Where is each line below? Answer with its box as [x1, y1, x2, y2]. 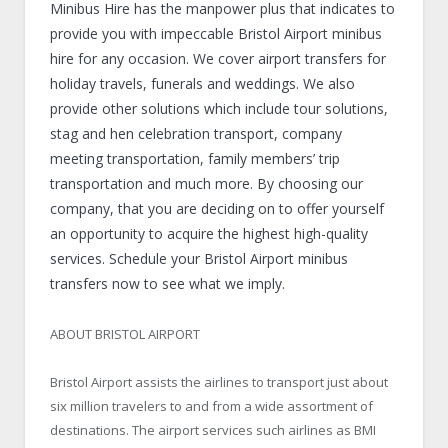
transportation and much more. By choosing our [50, 174, 363, 193]
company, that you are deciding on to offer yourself [50, 199, 384, 218]
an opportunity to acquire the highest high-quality [50, 224, 368, 243]
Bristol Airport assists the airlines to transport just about [50, 373, 388, 392]
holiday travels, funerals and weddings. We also [50, 74, 355, 93]
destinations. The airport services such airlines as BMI [50, 421, 376, 440]
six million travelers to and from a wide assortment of [50, 397, 373, 416]
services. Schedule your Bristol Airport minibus [50, 249, 348, 268]
